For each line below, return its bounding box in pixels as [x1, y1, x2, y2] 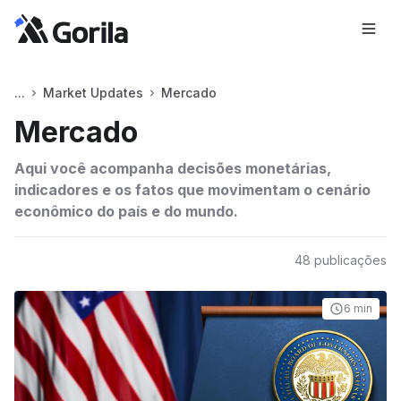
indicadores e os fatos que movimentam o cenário [14, 181, 371, 199]
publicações [311, 252, 387, 268]
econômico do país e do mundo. [14, 202, 238, 220]
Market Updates [43, 85, 143, 100]
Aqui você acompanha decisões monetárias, [14, 159, 331, 177]
